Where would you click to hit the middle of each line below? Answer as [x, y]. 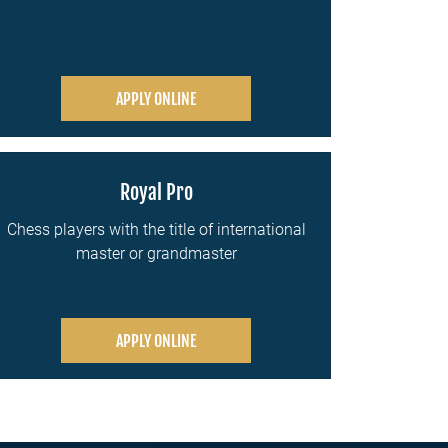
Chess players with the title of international [156, 229]
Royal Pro [156, 192]
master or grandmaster [156, 253]
